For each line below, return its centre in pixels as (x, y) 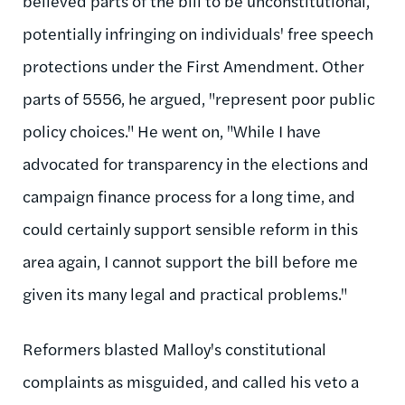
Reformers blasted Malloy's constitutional (174, 348)
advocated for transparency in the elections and (196, 163)
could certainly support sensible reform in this (190, 228)
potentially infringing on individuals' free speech (198, 33)
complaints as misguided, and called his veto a (191, 381)
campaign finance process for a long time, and (189, 195)
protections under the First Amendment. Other (193, 65)
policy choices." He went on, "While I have (172, 130)
